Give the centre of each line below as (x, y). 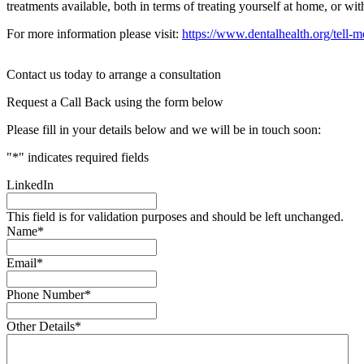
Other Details (41, 326)
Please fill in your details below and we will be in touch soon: (164, 129)
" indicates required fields (84, 157)
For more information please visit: (94, 33)
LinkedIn (30, 184)
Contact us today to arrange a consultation (114, 74)
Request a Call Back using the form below (115, 102)
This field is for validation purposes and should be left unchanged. (175, 216)
